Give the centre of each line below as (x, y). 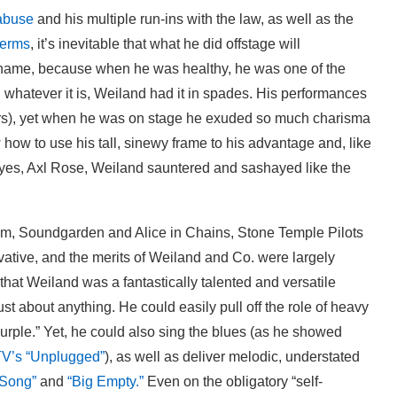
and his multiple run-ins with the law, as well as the (194, 19)
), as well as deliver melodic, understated (232, 356)
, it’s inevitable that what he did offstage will (165, 43)
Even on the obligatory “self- (233, 381)
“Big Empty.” (105, 381)
